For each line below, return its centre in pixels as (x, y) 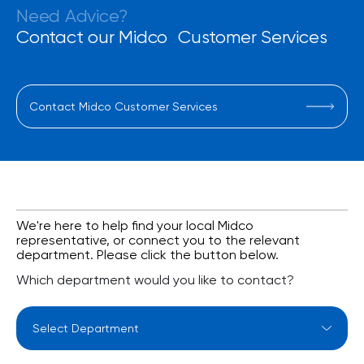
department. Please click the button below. (147, 255)
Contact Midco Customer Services (123, 107)
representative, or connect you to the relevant (158, 240)
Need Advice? (72, 16)
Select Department (74, 315)
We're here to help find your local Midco (135, 226)
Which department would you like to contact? (155, 280)
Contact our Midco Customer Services (172, 37)
